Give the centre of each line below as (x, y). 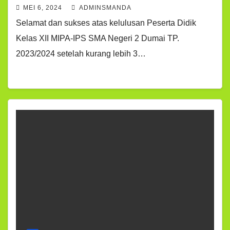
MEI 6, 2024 (43, 8)
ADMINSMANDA (104, 8)
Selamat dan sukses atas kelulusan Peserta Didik (106, 23)
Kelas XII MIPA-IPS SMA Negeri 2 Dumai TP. (98, 38)
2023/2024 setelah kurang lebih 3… (81, 54)
